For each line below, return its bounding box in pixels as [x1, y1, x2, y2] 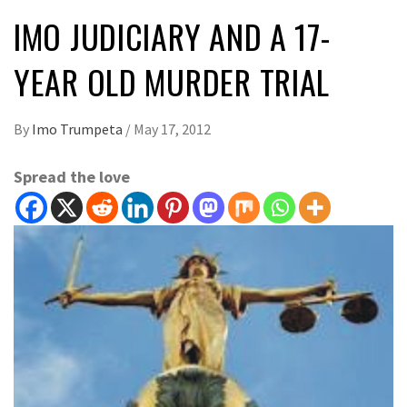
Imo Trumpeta [32, 120, 125, 139]
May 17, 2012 [134, 120, 211, 139]
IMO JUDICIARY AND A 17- [14, 12, 331, 61]
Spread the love [14, 166, 130, 188]
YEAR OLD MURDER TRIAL [14, 57, 331, 106]
